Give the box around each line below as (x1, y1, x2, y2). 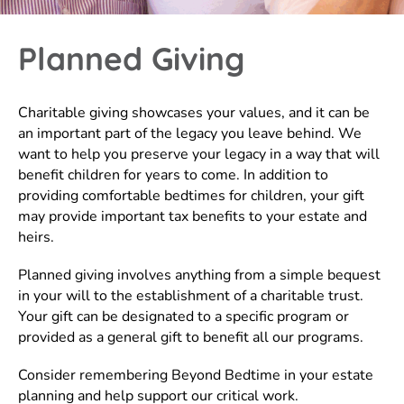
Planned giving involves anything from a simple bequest (18, 265, 381, 286)
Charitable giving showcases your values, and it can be (18, 103, 370, 123)
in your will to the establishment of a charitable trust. (18, 286, 363, 307)
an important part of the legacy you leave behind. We (18, 124, 362, 143)
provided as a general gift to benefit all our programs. (18, 327, 363, 348)
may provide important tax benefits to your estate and (18, 207, 367, 226)
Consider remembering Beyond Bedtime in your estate (18, 365, 373, 386)
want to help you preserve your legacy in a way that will (18, 144, 380, 164)
